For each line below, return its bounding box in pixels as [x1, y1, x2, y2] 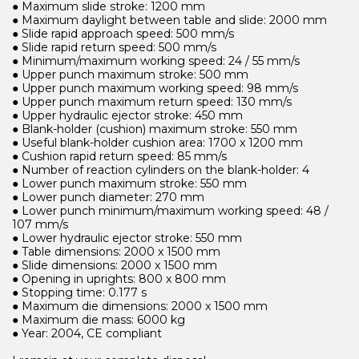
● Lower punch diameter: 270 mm [12, 190, 204, 204]
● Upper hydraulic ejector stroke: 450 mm [12, 108, 243, 123]
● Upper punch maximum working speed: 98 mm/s [12, 81, 298, 95]
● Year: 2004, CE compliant [12, 326, 162, 341]
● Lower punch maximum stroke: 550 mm [12, 176, 247, 191]
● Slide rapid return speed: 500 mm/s [12, 40, 216, 54]
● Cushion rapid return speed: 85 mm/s [12, 149, 227, 163]
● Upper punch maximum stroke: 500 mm [12, 67, 248, 82]
